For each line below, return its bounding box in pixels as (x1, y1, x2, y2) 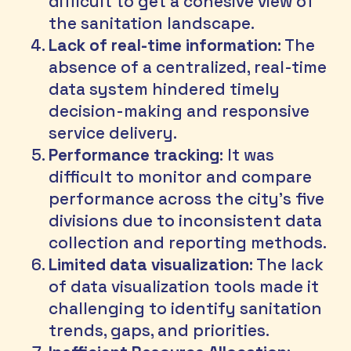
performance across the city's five (49, 189, 329, 210)
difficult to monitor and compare (49, 167, 317, 188)
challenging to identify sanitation (49, 299, 327, 320)
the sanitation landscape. (49, 13, 255, 34)
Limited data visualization (49, 255, 250, 276)
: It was (219, 145, 279, 166)
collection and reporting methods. (49, 233, 327, 254)
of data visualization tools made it (49, 277, 324, 298)
